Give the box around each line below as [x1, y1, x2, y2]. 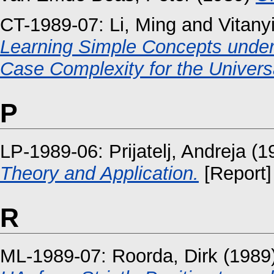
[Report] [199, 162, 272, 184]
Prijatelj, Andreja [109, 140, 246, 162]
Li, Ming [109, 13, 176, 35]
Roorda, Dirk [112, 245, 218, 267]
